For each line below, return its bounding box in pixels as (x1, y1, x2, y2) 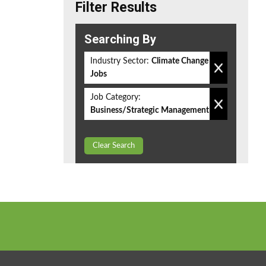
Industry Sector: (90, 57, 149, 65)
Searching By (84, 32, 156, 46)
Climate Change (151, 57, 208, 65)
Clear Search (93, 142, 135, 150)
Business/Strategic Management (90, 106, 209, 115)
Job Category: (90, 93, 141, 102)
